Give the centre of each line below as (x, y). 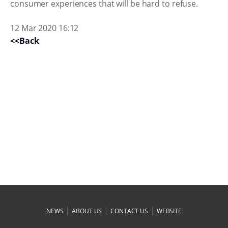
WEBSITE (169, 211)
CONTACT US (130, 211)
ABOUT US (87, 211)
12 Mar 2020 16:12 (45, 28)
